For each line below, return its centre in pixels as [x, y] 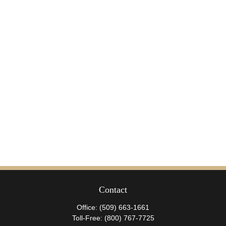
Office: [88, 207]
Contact [113, 190]
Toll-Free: [88, 218]
